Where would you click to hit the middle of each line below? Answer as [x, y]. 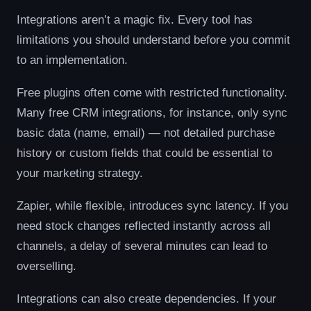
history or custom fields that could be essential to [144, 153]
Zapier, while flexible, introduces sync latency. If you [152, 205]
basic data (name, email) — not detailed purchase [146, 133]
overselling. [47, 266]
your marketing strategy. [80, 173]
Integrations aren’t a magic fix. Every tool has [135, 19]
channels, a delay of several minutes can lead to [142, 246]
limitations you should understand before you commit [153, 40]
